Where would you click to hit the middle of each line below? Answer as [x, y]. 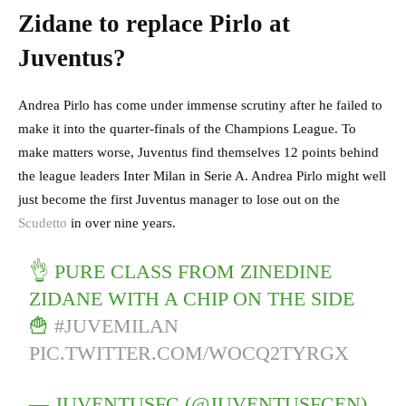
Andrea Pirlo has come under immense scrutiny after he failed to [200, 106]
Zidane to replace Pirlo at [154, 24]
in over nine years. [121, 223]
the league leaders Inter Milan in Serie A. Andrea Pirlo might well [202, 176]
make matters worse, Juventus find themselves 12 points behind [198, 153]
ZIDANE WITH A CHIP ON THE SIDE [192, 299]
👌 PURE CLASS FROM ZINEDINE [181, 272]
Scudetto [43, 223]
